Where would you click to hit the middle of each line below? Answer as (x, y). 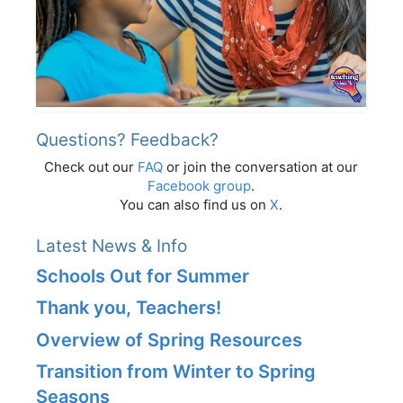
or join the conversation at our (260, 166)
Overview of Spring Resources (169, 340)
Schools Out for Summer (143, 276)
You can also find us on (195, 204)
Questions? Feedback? (127, 139)
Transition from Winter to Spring (176, 372)
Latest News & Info (112, 246)
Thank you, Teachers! (129, 308)
